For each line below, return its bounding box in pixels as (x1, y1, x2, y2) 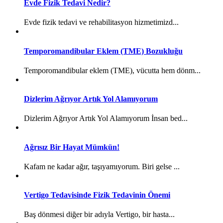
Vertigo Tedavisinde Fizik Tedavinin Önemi (24, 191, 170, 200)
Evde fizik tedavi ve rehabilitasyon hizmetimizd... (24, 18, 179, 27)
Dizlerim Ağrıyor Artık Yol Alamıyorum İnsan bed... (24, 114, 188, 123)
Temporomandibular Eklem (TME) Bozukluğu (24, 46, 183, 55)
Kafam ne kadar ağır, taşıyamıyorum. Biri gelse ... (24, 162, 180, 171)
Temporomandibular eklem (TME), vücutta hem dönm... (24, 66, 201, 75)
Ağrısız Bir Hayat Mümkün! (24, 142, 119, 151)
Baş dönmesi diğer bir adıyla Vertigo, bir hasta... (24, 210, 175, 219)
